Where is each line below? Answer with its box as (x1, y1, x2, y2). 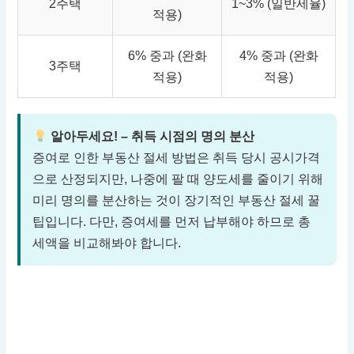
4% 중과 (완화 (239, 49, 318, 63)
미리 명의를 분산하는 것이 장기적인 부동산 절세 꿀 (32, 194, 321, 208)
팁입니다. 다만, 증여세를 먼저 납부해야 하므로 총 (32, 215, 311, 229)
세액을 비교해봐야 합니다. (32, 236, 182, 250)
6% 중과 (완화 (127, 49, 207, 63)
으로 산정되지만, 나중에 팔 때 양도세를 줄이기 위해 (32, 172, 324, 186)
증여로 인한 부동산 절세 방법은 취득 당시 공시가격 (32, 151, 321, 165)
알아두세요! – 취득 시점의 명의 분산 (47, 130, 254, 144)
